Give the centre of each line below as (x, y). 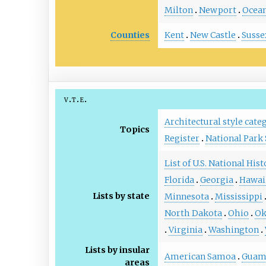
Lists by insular (118, 250)
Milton (178, 10)
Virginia (185, 229)
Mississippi (238, 196)
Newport (217, 10)
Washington (233, 229)
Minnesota (186, 196)
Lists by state (121, 196)
